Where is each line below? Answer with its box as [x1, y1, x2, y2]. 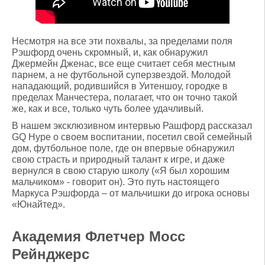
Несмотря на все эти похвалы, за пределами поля [12, 36, 232, 46]
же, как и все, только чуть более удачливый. [12, 104, 203, 114]
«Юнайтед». [12, 199, 65, 209]
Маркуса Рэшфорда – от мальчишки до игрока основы [12, 188, 250, 198]
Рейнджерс [12, 246, 89, 262]
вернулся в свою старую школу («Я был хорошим [12, 166, 230, 176]
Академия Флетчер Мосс [12, 228, 185, 244]
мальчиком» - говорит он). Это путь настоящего [12, 177, 219, 187]
